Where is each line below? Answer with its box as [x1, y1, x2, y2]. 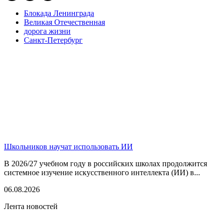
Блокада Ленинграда [24, 8, 94, 17]
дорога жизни [24, 26, 71, 35]
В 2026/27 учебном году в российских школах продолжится [4, 159, 207, 168]
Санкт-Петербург [24, 35, 83, 44]
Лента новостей [4, 202, 58, 211]
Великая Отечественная [24, 17, 105, 26]
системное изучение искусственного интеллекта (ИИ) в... [4, 168, 200, 177]
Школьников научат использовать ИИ [4, 142, 133, 151]
